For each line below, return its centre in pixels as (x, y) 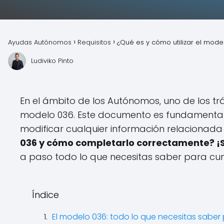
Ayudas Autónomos (40, 42)
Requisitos (94, 42)
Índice (45, 195)
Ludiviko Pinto (52, 61)
